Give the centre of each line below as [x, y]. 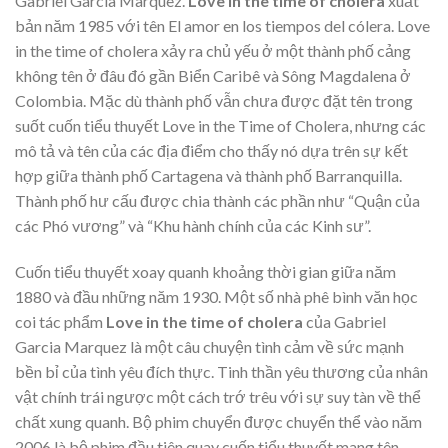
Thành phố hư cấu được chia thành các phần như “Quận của [217, 201]
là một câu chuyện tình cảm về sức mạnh [267, 347]
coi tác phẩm [60, 322]
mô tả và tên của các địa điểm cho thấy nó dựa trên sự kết [211, 151]
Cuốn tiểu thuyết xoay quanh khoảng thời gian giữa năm [205, 272]
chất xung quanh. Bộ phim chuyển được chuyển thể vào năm [218, 422]
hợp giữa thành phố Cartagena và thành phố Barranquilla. [208, 176]
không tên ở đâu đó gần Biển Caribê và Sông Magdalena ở [213, 76]
